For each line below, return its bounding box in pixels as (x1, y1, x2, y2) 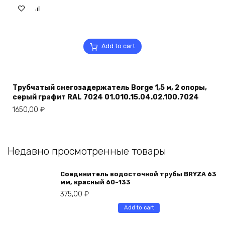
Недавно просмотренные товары (8, 145, 166, 158)
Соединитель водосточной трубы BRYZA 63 (60, 170, 216, 178)
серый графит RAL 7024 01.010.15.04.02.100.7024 (13, 93, 199, 102)
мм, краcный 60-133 (60, 178, 131, 186)
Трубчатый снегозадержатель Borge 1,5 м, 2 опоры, (13, 83, 207, 92)
